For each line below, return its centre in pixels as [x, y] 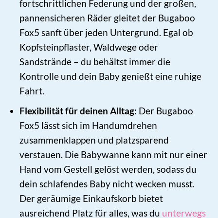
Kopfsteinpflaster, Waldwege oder [89, 47]
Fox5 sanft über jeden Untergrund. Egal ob [107, 32]
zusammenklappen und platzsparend [94, 140]
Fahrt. [32, 91]
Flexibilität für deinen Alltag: [78, 111]
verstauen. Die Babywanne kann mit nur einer [114, 155]
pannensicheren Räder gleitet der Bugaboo [108, 18]
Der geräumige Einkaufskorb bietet [91, 199]
